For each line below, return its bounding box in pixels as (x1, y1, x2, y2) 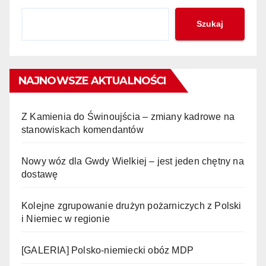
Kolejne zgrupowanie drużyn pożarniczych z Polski (21, 200, 242, 211)
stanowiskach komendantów (21, 124, 144, 135)
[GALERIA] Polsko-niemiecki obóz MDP (21, 245, 194, 255)
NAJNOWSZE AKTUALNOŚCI (18, 74, 166, 87)
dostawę (21, 169, 58, 179)
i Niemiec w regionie (21, 213, 110, 224)
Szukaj (197, 19, 223, 29)
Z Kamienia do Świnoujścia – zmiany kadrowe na (21, 111, 235, 122)
